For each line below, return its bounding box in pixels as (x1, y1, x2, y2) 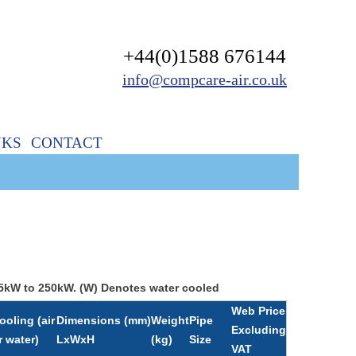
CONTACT (30, 134, 103, 151)
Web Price (231, 304, 285, 317)
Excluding (231, 323, 286, 336)
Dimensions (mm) (56, 314, 151, 327)
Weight (151, 314, 189, 327)
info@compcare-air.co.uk (122, 71, 287, 88)
